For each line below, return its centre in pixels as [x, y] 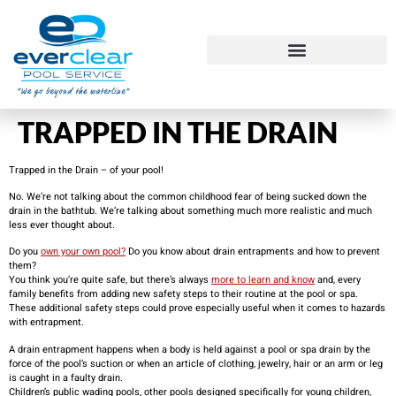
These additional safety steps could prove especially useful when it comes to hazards [197, 308]
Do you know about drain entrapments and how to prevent [253, 252]
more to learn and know [263, 280]
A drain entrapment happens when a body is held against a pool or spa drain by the [190, 349]
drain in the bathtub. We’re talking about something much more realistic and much [190, 210]
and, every [338, 280]
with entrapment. [46, 323]
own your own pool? [83, 252]
